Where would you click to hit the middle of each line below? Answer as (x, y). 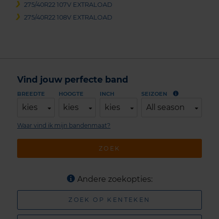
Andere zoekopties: (115, 179)
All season (165, 107)
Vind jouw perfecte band (73, 79)
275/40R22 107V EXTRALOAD (68, 5)
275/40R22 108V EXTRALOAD (68, 17)
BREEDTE (31, 94)
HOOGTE (71, 94)
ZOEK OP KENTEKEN (109, 200)
